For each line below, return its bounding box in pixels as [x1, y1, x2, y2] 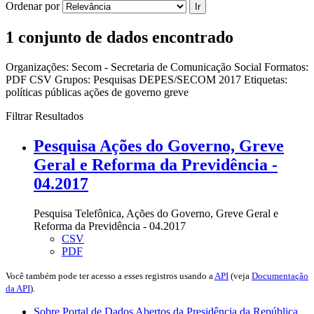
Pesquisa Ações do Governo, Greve [34, 136, 284, 155]
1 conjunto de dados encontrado [6, 27, 233, 46]
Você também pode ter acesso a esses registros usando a [6, 270, 214, 281]
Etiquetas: [244, 73, 287, 86]
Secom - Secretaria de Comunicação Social [71, 60, 264, 73]
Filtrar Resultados [6, 109, 83, 122]
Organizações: [6, 60, 69, 73]
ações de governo [84, 86, 164, 98]
